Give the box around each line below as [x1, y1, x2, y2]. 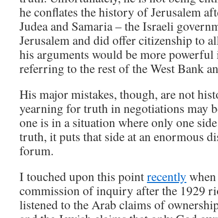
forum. [19, 142, 54, 159]
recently [147, 168, 186, 184]
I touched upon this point [19, 168, 147, 184]
